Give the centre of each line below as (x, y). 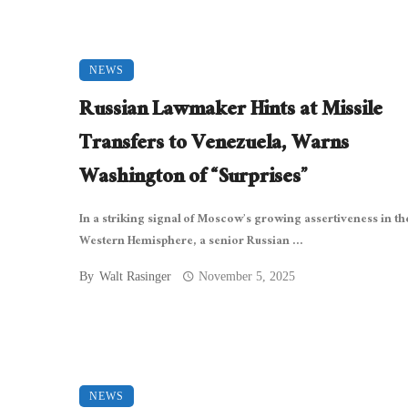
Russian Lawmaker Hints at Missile (231, 111)
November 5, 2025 (247, 276)
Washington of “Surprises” (194, 178)
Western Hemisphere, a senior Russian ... (191, 242)
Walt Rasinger (135, 276)
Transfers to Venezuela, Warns (214, 145)
